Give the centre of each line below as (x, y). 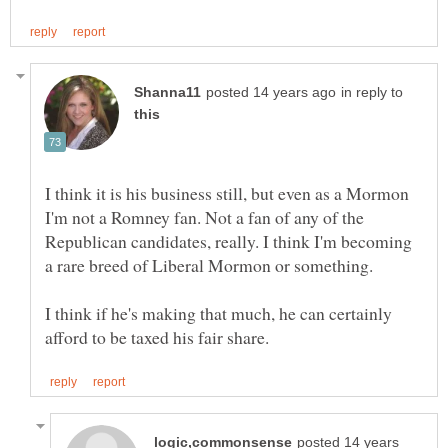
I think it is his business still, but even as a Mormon (227, 193)
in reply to (372, 93)
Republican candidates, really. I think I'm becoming (228, 241)
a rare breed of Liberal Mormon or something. (209, 265)
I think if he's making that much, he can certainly (218, 313)
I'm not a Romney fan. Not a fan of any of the (204, 217)
